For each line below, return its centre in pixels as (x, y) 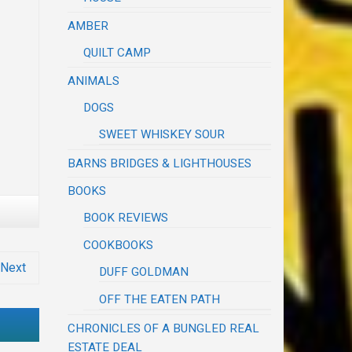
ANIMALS (94, 81)
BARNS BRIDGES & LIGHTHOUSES (160, 163)
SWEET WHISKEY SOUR (162, 134)
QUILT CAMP (117, 52)
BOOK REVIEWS (126, 217)
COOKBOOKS (119, 245)
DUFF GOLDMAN (144, 271)
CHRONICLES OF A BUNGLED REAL (164, 328)
